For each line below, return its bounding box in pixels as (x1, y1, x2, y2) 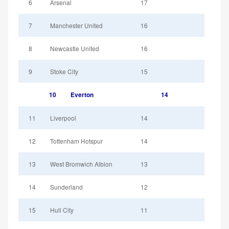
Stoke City (50, 66, 78, 76)
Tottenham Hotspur (50, 136, 103, 145)
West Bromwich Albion (50, 159, 112, 168)
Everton (71, 90, 94, 99)
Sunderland (50, 182, 83, 191)
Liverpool (50, 113, 76, 122)
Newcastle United (50, 43, 99, 53)
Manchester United (50, 20, 103, 30)
